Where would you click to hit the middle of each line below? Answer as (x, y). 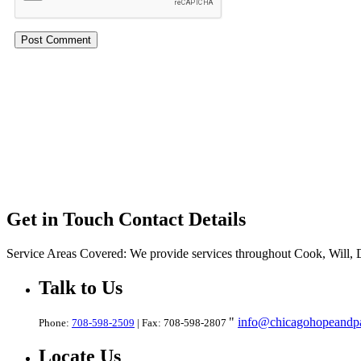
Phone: (55, 322)
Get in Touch (62, 220)
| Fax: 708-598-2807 (182, 322)
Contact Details (182, 220)
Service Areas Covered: (66, 253)
